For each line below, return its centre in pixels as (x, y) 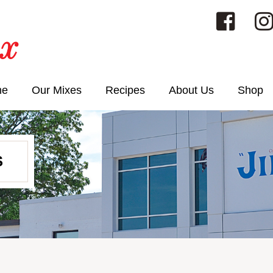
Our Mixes (57, 90)
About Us (191, 90)
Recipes (125, 90)
